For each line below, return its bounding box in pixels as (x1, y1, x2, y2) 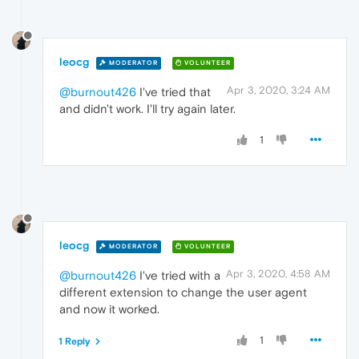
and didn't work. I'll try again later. (59, 102, 236, 116)
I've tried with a (136, 268, 220, 283)
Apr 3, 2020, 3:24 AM (227, 84, 330, 97)
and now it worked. (59, 302, 159, 317)
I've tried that (136, 85, 211, 99)
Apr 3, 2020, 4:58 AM (226, 268, 330, 280)
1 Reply (58, 336, 91, 348)
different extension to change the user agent (59, 285, 307, 300)
